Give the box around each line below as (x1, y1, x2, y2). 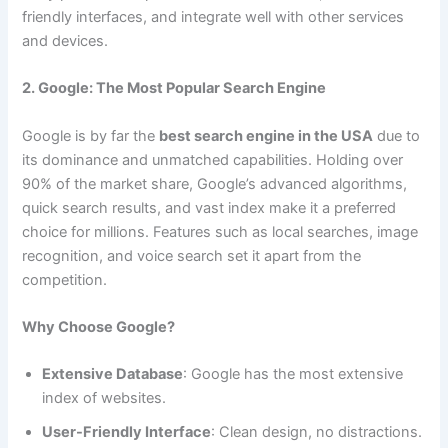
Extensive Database (42, 365, 184, 384)
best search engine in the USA (159, 126, 374, 145)
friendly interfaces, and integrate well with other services (22, 8, 405, 27)
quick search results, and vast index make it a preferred (22, 198, 397, 217)
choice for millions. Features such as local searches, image (22, 222, 419, 241)
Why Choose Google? (22, 318, 176, 337)
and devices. (22, 32, 109, 51)
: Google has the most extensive (183, 365, 404, 384)
